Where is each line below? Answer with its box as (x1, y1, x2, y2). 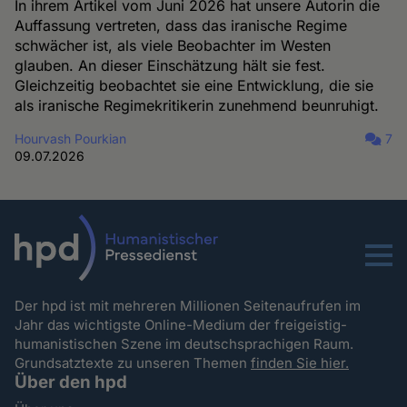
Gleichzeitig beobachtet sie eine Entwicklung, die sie (15, 76, 374, 95)
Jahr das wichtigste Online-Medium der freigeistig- (15, 315, 348, 333)
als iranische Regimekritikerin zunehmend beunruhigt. (15, 96, 380, 115)
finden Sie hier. (251, 353, 350, 372)
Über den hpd (15, 371, 128, 392)
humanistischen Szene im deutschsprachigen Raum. (15, 334, 358, 352)
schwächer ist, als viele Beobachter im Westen (15, 36, 332, 55)
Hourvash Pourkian (15, 131, 127, 147)
